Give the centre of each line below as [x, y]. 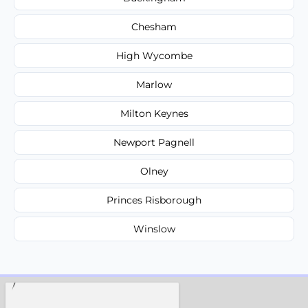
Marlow [154, 84]
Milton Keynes [154, 113]
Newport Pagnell [154, 142]
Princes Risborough [154, 200]
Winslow [154, 229]
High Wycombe [154, 55]
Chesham [154, 26]
